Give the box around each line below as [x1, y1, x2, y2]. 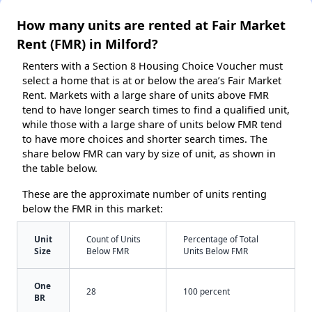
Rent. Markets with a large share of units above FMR [22, 88, 269, 102]
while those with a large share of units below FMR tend [22, 118, 282, 132]
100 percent [183, 286, 230, 297]
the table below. [22, 162, 97, 175]
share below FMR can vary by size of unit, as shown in [22, 147, 276, 161]
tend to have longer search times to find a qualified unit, [22, 103, 290, 117]
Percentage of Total [183, 233, 258, 245]
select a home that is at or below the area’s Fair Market [22, 74, 281, 88]
